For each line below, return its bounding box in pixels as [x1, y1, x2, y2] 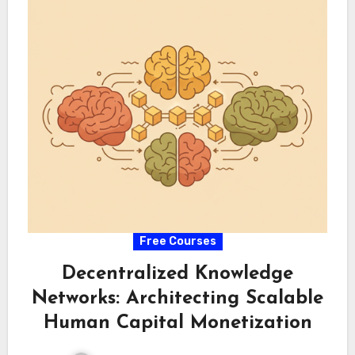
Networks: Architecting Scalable [32, 288, 323, 308]
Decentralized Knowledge [62, 264, 293, 284]
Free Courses [139, 234, 216, 248]
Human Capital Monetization [43, 313, 312, 333]
